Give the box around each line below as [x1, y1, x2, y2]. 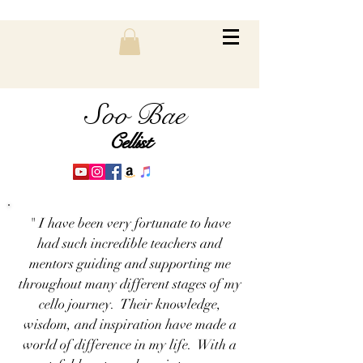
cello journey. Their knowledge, [38, 296, 221, 314]
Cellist [108, 127, 152, 156]
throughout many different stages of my [18, 275, 241, 293]
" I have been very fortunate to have [28, 215, 231, 233]
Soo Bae [85, 97, 185, 135]
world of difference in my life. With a [23, 336, 237, 354]
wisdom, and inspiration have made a [23, 316, 237, 334]
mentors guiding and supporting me [28, 255, 231, 273]
